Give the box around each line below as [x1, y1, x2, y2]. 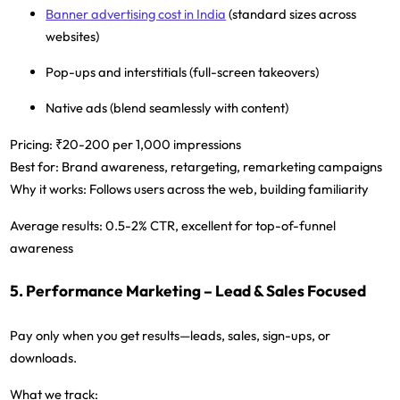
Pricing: [10, 135, 54, 153]
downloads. [10, 349, 78, 367]
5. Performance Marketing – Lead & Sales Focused [10, 281, 367, 302]
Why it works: [10, 179, 87, 197]
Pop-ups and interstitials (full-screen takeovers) [46, 62, 320, 80]
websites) [46, 28, 100, 46]
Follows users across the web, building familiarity [87, 179, 370, 197]
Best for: [10, 157, 60, 175]
